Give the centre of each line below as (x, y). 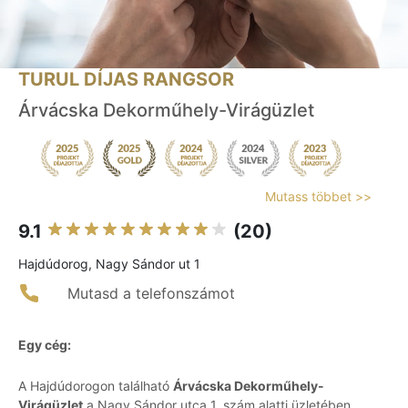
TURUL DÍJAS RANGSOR (126, 80)
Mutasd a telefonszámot (151, 294)
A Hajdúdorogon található (96, 386)
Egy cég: (45, 345)
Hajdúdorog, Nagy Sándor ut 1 (109, 264)
